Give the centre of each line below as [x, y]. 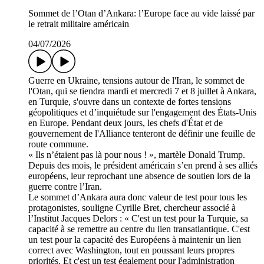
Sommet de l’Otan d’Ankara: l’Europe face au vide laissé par [141, 13]
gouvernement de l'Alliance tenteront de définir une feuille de [142, 133]
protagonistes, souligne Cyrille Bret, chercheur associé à [132, 207]
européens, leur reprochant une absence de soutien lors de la [139, 176]
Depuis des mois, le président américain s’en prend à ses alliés [143, 165]
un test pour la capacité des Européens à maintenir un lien [135, 239]
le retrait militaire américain [79, 24]
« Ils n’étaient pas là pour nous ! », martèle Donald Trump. [137, 154]
